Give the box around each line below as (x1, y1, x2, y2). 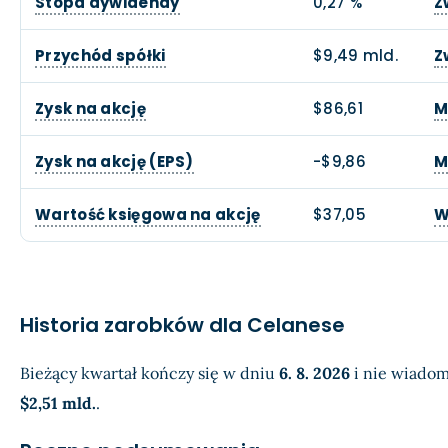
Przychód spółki (35, 45, 166, 66)
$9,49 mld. (313, 45, 398, 66)
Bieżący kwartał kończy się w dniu (20, 363, 279, 383)
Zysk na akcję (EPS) (35, 151, 194, 172)
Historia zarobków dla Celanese (20, 311, 345, 339)
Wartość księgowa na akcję (35, 204, 261, 225)
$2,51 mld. (20, 393, 96, 413)
